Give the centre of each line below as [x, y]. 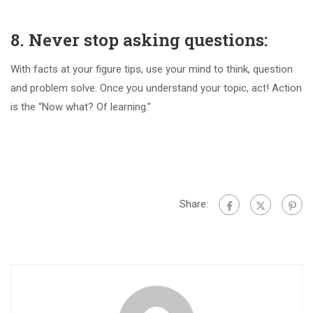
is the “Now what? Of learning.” [81, 107]
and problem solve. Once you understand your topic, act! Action [156, 88]
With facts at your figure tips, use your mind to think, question [152, 70]
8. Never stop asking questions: [141, 40]
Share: [194, 204]
